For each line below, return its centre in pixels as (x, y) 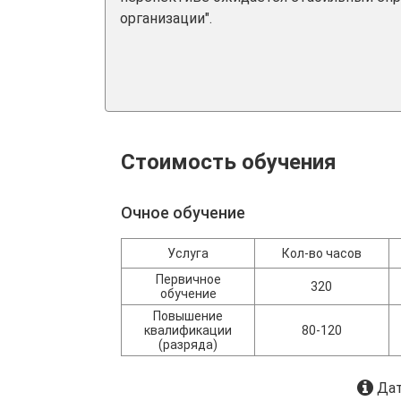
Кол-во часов (321, 253)
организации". (166, 18)
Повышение (188, 316)
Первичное (188, 279)
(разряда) (188, 345)
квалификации (188, 330)
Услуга (188, 253)
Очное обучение (183, 213)
